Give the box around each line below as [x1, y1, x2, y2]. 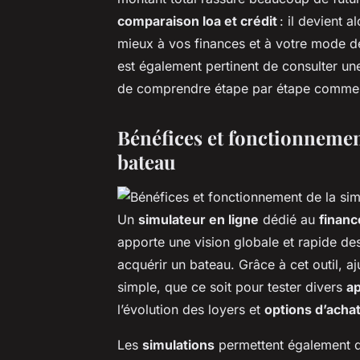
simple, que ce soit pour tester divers [117, 278, 346, 295]
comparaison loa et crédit [117, 12, 277, 29]
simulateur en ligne [138, 211, 259, 227]
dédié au [259, 211, 319, 227]
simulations [142, 336, 215, 353]
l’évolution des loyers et [117, 301, 264, 317]
